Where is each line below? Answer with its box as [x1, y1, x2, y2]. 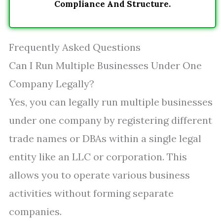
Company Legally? [9, 77, 94, 90]
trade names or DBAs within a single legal [9, 132, 201, 145]
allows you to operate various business [9, 169, 190, 181]
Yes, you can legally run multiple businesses [9, 96, 213, 108]
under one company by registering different [9, 114, 212, 126]
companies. [9, 205, 62, 218]
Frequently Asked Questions [9, 41, 141, 53]
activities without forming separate [9, 187, 174, 199]
